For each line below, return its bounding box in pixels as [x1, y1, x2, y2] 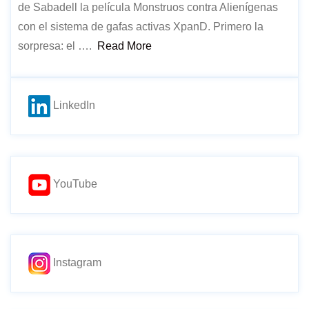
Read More [97, 40, 152, 52]
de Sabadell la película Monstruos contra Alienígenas [18, 1, 278, 13]
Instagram [50, 257, 101, 269]
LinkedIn [50, 99, 95, 112]
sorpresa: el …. [18, 40, 97, 52]
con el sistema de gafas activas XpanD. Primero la [18, 21, 263, 32]
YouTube [50, 178, 97, 190]
